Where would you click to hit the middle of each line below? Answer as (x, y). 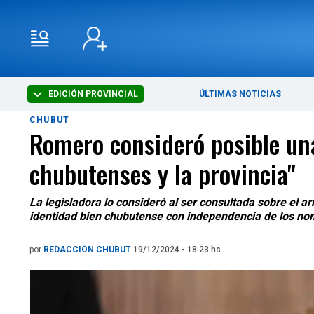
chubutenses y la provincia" (163, 173)
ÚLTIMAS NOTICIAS (240, 94)
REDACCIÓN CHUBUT (88, 250)
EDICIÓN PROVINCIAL (93, 94)
